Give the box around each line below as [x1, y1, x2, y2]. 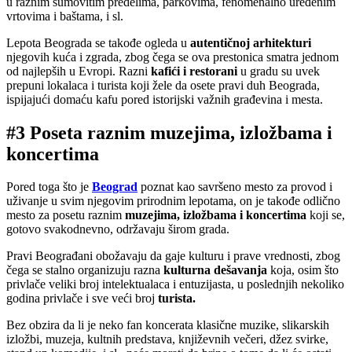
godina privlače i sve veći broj [6, 291, 155, 306]
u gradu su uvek [237, 64, 320, 78]
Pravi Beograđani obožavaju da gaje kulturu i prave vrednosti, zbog [6, 249, 340, 263]
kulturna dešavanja [163, 263, 270, 277]
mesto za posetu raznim [6, 208, 125, 222]
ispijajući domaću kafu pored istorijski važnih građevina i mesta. [6, 92, 329, 106]
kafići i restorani [151, 64, 237, 78]
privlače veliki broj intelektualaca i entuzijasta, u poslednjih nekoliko [6, 277, 344, 291]
